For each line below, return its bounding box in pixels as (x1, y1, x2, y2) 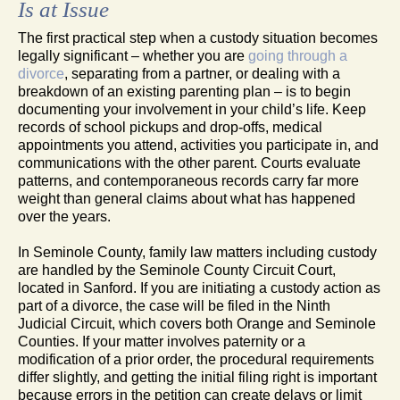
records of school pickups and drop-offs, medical (18, 119, 322, 135)
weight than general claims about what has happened (18, 190, 355, 206)
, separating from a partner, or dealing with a (64, 65, 340, 81)
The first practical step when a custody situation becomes (18, 29, 378, 46)
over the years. (18, 208, 111, 224)
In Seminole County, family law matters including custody (18, 244, 377, 260)
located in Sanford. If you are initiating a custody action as (18, 279, 380, 296)
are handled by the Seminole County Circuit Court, (18, 262, 336, 278)
